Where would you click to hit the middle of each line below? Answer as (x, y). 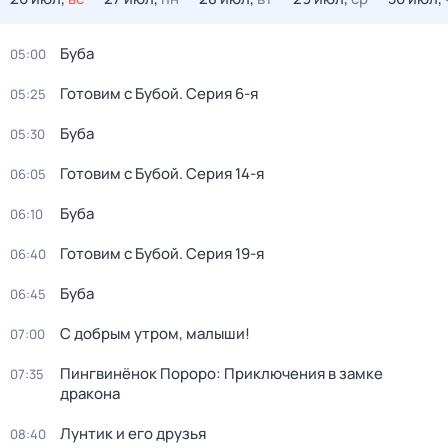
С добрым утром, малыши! (155, 333)
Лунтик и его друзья (133, 433)
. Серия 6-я (218, 93)
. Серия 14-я (221, 173)
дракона (90, 393)
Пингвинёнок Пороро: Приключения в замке (221, 373)
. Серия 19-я (221, 253)
